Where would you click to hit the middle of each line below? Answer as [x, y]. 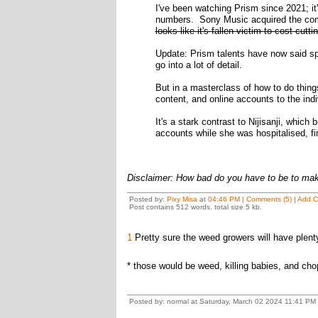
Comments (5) [269, 199]
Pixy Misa [182, 199]
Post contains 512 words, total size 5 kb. [195, 207]
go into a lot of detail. [198, 65]
